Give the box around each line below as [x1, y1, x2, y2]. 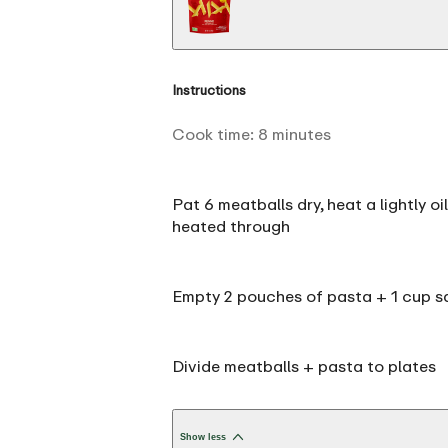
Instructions [172, 81, 246, 98]
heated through [172, 215, 290, 236]
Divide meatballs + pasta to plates [172, 355, 436, 376]
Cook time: [172, 123, 258, 144]
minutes [272, 123, 331, 144]
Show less [180, 431, 226, 442]
